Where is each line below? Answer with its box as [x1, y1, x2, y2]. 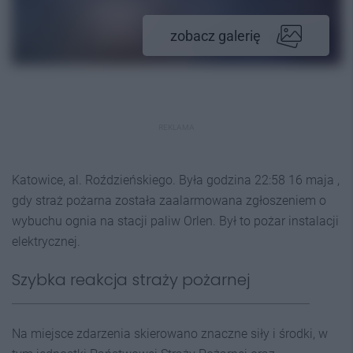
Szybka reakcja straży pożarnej [12, 269, 250, 291]
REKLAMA [158, 123, 195, 132]
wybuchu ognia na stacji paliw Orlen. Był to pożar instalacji [12, 214, 339, 229]
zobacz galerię [170, 28, 261, 44]
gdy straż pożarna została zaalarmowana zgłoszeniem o [12, 193, 326, 208]
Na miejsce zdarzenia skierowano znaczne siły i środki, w [12, 326, 328, 341]
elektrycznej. [12, 234, 80, 249]
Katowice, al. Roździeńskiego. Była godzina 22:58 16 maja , [12, 173, 340, 188]
